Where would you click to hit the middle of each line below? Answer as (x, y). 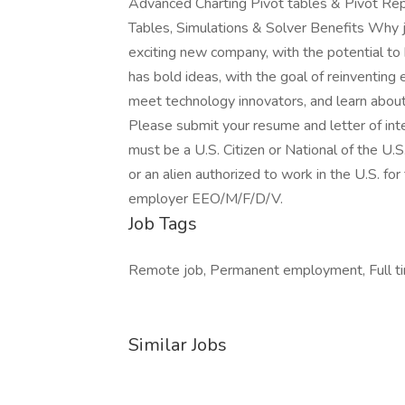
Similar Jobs (178, 345)
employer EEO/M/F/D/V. (206, 199)
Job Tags (163, 224)
